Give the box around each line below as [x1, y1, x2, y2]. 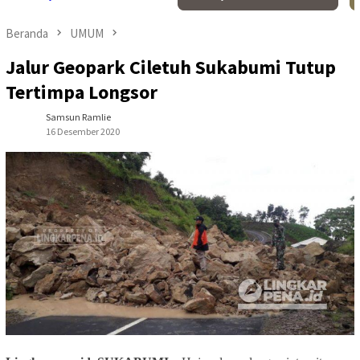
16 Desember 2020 [46, 125, 120, 138]
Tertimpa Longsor [6, 80, 157, 105]
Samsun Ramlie [46, 111, 111, 124]
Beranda [6, 26, 48, 41]
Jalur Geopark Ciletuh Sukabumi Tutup [6, 55, 336, 80]
